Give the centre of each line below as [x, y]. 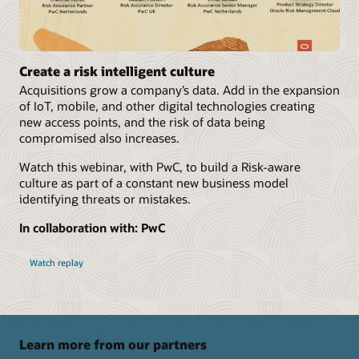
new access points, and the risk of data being [142, 121]
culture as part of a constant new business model [154, 183]
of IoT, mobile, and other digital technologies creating [167, 105]
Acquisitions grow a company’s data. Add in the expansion [179, 89]
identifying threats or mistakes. [105, 199]
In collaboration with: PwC [93, 228]
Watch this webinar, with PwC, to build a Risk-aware [160, 167]
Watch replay [56, 263]
